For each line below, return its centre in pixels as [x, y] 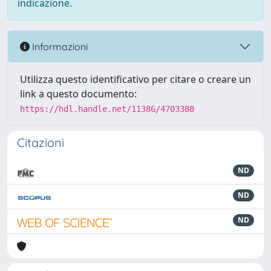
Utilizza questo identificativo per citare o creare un [135, 79]
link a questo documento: [78, 94]
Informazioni [59, 46]
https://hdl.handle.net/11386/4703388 [107, 109]
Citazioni [41, 142]
